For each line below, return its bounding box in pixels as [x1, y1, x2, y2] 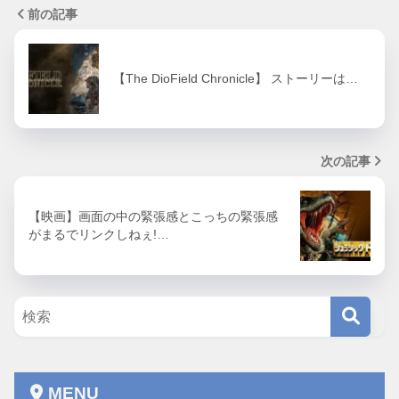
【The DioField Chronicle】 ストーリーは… [113, 71, 358, 86]
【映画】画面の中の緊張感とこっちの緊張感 [28, 209, 278, 224]
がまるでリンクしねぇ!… [28, 227, 169, 242]
